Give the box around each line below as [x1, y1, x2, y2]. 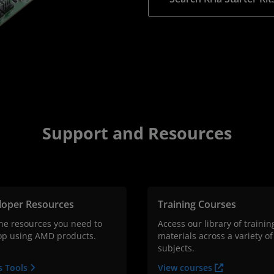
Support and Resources [42, 122, 232, 145]
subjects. [158, 242, 194, 254]
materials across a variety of [158, 230, 273, 242]
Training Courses [158, 198, 236, 212]
